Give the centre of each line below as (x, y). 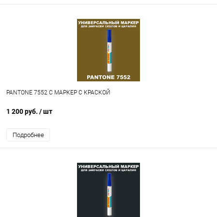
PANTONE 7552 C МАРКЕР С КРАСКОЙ (58, 93)
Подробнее (28, 135)
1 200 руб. (23, 112)
